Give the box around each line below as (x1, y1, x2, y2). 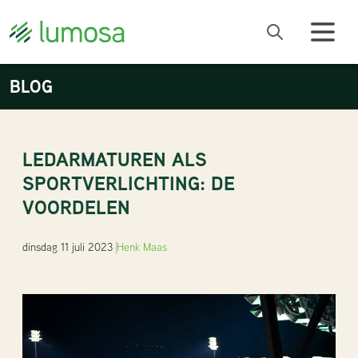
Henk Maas (117, 240, 167, 254)
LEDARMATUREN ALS (22, 146, 207, 173)
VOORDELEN (22, 194, 130, 221)
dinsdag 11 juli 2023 (22, 240, 113, 254)
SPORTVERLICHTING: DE (22, 170, 235, 197)
